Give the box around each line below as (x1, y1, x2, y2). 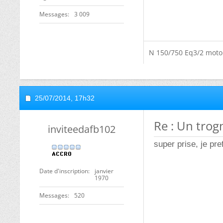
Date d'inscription (39, 167, 88, 175)
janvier (95, 167, 113, 175)
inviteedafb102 (48, 122, 115, 136)
